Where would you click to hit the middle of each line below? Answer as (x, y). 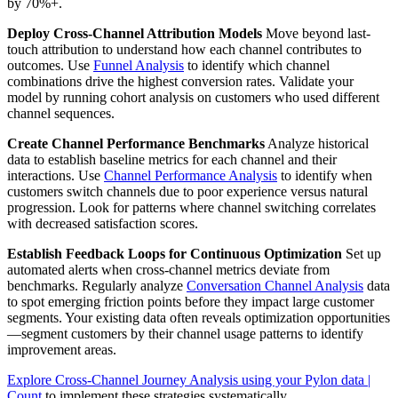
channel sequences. (61, 114)
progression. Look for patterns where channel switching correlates (191, 208)
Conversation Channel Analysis (275, 286)
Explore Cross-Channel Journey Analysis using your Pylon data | (189, 380)
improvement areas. (62, 350)
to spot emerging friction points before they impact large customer (191, 302)
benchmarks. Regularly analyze (97, 286)
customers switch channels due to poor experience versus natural (187, 192)
